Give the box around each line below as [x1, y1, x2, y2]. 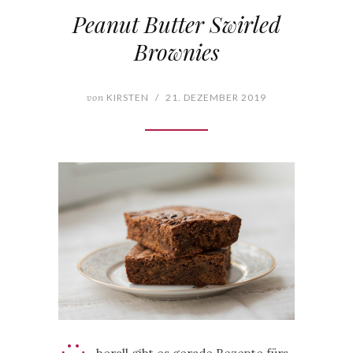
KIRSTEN [104, 91, 149, 103]
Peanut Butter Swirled [72, 9, 281, 39]
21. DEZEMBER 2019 [165, 91, 266, 103]
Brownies [133, 36, 220, 66]
